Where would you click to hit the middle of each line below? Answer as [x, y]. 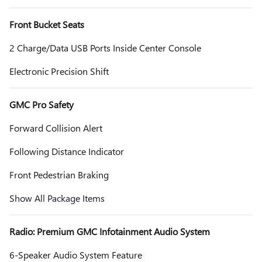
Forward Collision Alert [56, 127]
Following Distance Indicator [67, 151]
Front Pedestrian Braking [59, 174]
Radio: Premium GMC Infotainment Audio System [110, 231]
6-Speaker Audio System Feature [76, 254]
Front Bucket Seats [47, 24]
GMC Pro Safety [42, 104]
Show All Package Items [57, 198]
